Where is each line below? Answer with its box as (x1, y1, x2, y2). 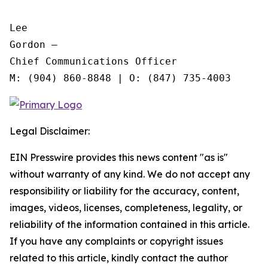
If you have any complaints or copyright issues (10, 235, 223, 247)
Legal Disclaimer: (10, 125, 90, 137)
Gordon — (10, 39, 57, 50)
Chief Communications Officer (10, 56, 177, 67)
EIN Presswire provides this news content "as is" (10, 151, 228, 163)
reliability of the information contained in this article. (10, 218, 249, 230)
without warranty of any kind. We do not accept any (10, 168, 250, 180)
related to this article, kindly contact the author (10, 252, 228, 264)
